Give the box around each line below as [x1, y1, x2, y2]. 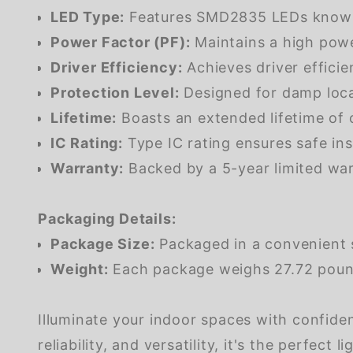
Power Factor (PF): [50, 33, 191, 50]
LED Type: [50, 8, 125, 25]
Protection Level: [50, 84, 180, 101]
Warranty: [50, 159, 124, 176]
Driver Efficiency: [50, 58, 183, 76]
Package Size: [50, 235, 155, 252]
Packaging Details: [38, 210, 176, 227]
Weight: [50, 260, 109, 277]
